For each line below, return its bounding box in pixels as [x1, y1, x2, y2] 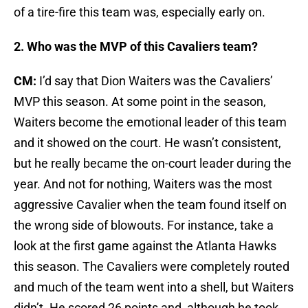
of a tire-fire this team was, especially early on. [14, 5, 265, 20]
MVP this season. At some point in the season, [14, 94, 266, 109]
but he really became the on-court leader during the [14, 156, 291, 171]
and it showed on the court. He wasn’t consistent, [14, 135, 281, 151]
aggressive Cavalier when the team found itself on [14, 197, 287, 212]
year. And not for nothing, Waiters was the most [14, 177, 272, 192]
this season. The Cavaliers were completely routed [14, 259, 289, 274]
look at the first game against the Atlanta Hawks [14, 239, 276, 254]
